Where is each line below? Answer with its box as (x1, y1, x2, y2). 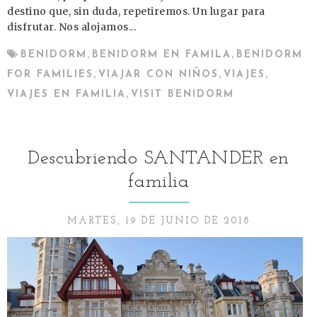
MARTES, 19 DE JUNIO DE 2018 (67, 216, 250, 226)
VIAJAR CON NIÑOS (98, 69, 219, 80)
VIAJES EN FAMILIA (7, 88, 126, 100)
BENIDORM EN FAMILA (92, 49, 231, 60)
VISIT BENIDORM (131, 88, 234, 100)
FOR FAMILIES (7, 69, 93, 80)
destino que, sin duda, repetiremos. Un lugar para (7, 4, 265, 18)
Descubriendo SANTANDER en (28, 149, 289, 168)
